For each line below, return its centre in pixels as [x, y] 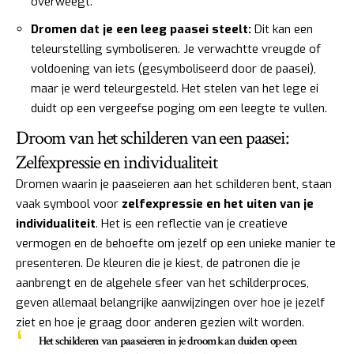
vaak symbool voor [69, 204]
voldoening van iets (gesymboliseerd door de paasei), [173, 68]
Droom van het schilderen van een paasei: [152, 138]
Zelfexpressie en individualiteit [117, 163]
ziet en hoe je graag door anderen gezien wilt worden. [160, 323]
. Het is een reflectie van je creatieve [192, 224]
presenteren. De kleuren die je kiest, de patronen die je [158, 264]
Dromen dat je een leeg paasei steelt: [141, 29]
